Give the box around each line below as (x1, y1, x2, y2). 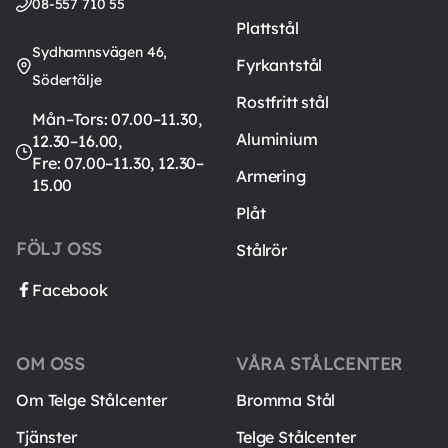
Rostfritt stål (236, 91, 329, 112)
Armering (236, 165, 306, 186)
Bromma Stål (236, 389, 336, 410)
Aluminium (236, 128, 318, 149)
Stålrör (236, 239, 287, 260)
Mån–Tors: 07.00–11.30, (32, 108, 202, 129)
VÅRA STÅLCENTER (236, 351, 403, 375)
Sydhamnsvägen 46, (32, 42, 168, 61)
